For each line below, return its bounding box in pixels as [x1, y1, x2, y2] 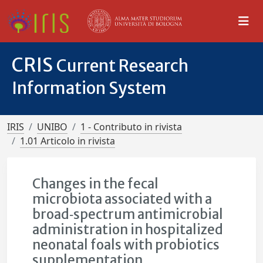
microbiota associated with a [32, 191, 213, 207]
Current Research [56, 55, 188, 76]
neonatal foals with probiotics [32, 237, 220, 253]
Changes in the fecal [32, 176, 159, 192]
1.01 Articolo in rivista [20, 134, 115, 147]
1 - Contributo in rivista [80, 120, 182, 133]
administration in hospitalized [32, 221, 224, 238]
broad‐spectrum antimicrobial [32, 206, 224, 222]
